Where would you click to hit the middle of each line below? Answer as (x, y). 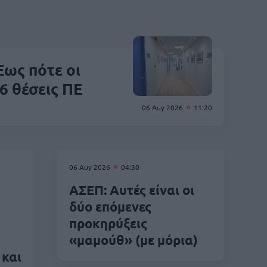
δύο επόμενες (110, 207)
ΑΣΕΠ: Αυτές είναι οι (132, 190)
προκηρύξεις (108, 223)
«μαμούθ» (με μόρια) (133, 240)
